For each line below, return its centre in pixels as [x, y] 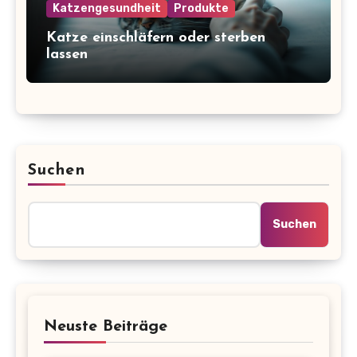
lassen [67, 55]
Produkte [201, 9]
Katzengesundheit [106, 9]
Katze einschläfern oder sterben [155, 38]
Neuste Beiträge [106, 326]
